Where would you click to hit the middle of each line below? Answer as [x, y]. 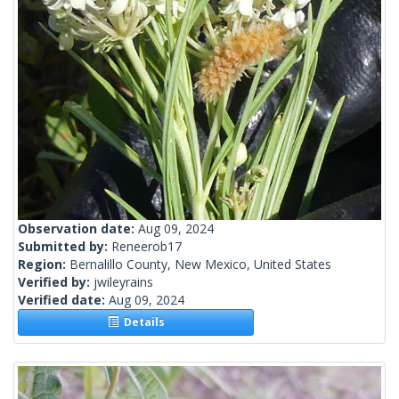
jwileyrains [123, 282]
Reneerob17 [147, 247]
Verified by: [56, 282]
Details [141, 322]
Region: [44, 265]
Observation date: [78, 229]
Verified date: [63, 300]
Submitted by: [65, 247]
